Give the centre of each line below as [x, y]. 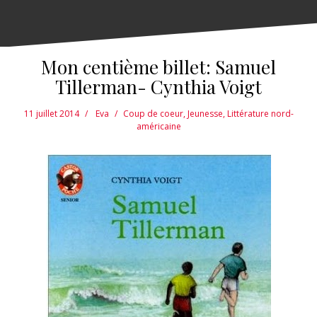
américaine [158, 127]
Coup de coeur [153, 114]
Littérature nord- [260, 114]
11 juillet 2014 [51, 114]
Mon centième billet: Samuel [158, 67]
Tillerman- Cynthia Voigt [158, 87]
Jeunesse [205, 114]
